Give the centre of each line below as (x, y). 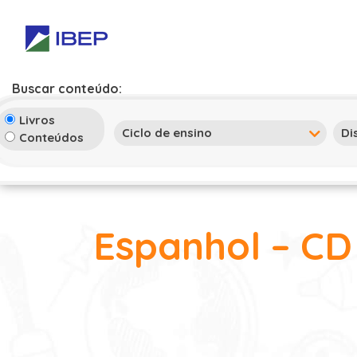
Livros (37, 120)
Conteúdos (51, 137)
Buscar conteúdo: (67, 88)
